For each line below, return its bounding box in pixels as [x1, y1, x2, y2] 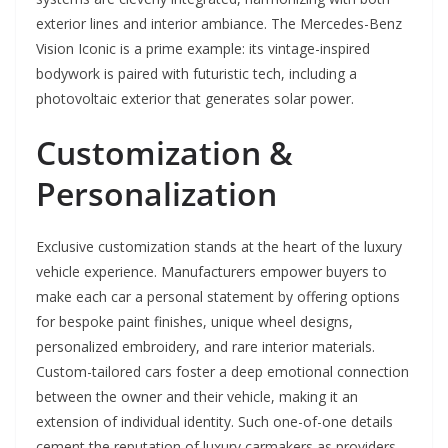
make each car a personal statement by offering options [36, 286, 400, 306]
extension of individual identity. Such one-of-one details [36, 411, 393, 431]
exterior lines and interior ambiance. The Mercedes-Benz [36, 13, 402, 33]
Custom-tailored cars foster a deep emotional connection [36, 361, 409, 381]
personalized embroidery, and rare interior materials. [36, 336, 375, 356]
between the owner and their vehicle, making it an [36, 386, 358, 406]
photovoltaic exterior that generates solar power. [36, 88, 354, 108]
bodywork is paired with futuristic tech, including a [36, 63, 357, 83]
